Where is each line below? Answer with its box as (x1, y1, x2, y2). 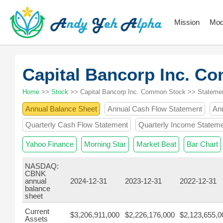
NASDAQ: (25, 162, 59, 170)
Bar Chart (187, 140, 218, 148)
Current (25, 207, 49, 216)
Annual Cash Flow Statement (108, 105, 202, 113)
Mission (174, 18, 200, 26)
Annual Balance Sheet (25, 105, 97, 113)
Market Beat (136, 140, 176, 148)
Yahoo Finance (25, 140, 74, 148)
